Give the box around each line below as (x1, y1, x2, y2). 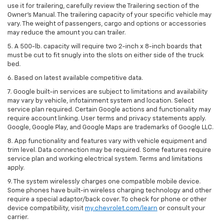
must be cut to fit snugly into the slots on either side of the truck (7, 52, 204, 59)
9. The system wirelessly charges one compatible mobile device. (7, 178, 201, 185)
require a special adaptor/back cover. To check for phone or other (7, 196, 207, 203)
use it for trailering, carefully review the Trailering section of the (7, 2, 199, 9)
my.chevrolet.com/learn (85, 205, 157, 212)
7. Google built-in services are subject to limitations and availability (7, 88, 208, 95)
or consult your (157, 205, 205, 212)
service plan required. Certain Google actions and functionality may (7, 106, 211, 113)
